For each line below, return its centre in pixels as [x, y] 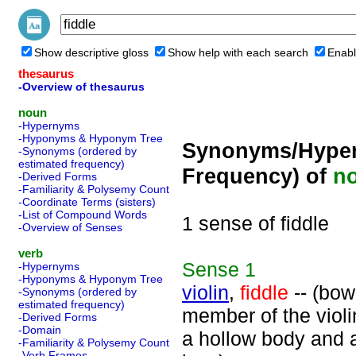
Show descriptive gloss [91, 52]
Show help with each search [238, 52]
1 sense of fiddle [255, 223]
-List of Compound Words [83, 215]
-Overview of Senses [70, 227]
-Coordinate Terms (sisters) [87, 202]
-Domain [40, 330]
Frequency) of [257, 176]
